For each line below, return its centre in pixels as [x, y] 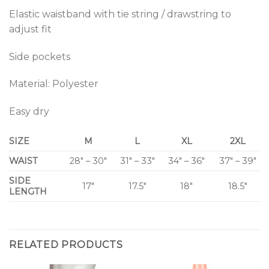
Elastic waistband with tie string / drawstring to [120, 14]
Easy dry [29, 112]
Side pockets [40, 56]
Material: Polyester [54, 84]
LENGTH [28, 191]
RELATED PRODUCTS [66, 244]
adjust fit [30, 29]
